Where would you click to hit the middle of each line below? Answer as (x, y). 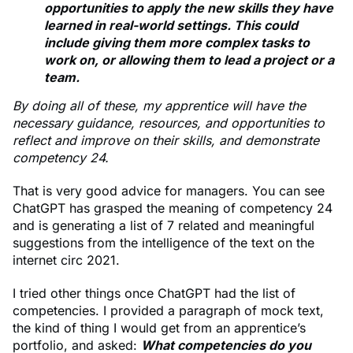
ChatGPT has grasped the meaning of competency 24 (173, 208)
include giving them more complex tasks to (177, 43)
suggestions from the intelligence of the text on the (163, 243)
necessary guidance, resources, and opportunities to (169, 123)
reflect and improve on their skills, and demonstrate (166, 141)
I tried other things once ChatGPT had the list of (154, 294)
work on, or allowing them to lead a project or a (189, 60)
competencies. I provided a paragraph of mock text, (168, 311)
